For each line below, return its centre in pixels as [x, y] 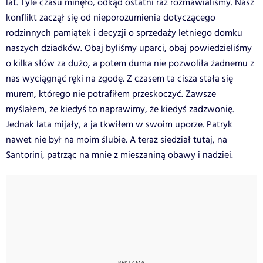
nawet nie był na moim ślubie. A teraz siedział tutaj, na [117, 140]
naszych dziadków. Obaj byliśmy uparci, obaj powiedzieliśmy [129, 48]
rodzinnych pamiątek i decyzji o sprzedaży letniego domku [124, 33]
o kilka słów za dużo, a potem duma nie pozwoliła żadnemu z [130, 63]
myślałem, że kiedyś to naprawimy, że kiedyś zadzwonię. [120, 109]
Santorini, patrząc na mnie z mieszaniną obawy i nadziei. [119, 155]
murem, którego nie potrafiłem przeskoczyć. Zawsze [111, 94]
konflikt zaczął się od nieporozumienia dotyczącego [111, 18]
